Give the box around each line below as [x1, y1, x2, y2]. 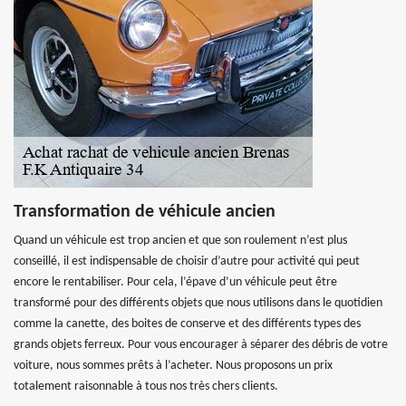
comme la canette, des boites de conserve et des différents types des [14, 317, 361, 331]
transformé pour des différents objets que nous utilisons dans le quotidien [14, 296, 382, 310]
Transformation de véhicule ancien [14, 203, 275, 221]
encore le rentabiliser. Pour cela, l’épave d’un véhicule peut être [14, 275, 337, 289]
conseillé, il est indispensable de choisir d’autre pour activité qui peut [14, 255, 360, 268]
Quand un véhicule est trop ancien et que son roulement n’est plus [14, 234, 347, 247]
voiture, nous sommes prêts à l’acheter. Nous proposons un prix [14, 359, 333, 372]
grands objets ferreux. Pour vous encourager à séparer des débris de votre [14, 338, 388, 352]
